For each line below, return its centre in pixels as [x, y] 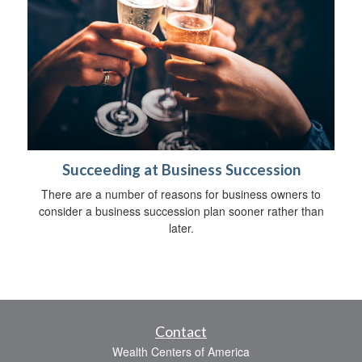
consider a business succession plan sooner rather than [181, 210]
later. [181, 227]
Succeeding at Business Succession [181, 169]
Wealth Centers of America [181, 351]
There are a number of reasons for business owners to [181, 194]
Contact [181, 331]
